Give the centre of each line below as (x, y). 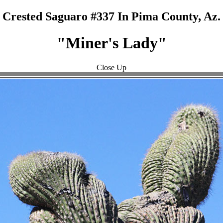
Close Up (111, 67)
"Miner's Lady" (111, 43)
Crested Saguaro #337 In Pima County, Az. (111, 16)
